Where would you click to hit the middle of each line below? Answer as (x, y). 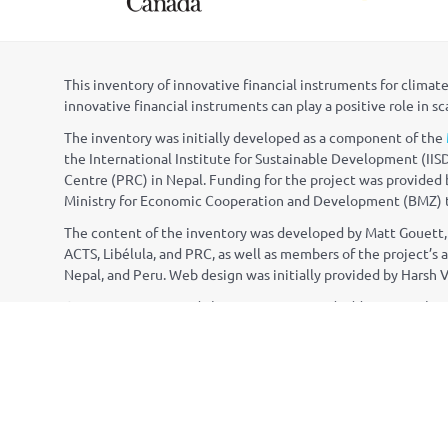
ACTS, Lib (93, 252)
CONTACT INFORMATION (124, 393)
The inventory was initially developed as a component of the (255, 136)
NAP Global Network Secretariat (137, 419)
